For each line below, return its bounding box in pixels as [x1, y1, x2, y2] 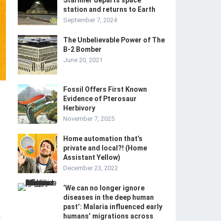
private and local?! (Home [63, 144, 147, 152]
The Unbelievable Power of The [63, 36, 165, 44]
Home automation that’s [63, 135, 143, 143]
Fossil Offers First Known [63, 85, 147, 93]
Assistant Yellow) [63, 153, 120, 161]
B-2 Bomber [63, 45, 102, 53]
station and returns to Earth [63, 5, 155, 13]
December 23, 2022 [63, 164, 118, 172]
